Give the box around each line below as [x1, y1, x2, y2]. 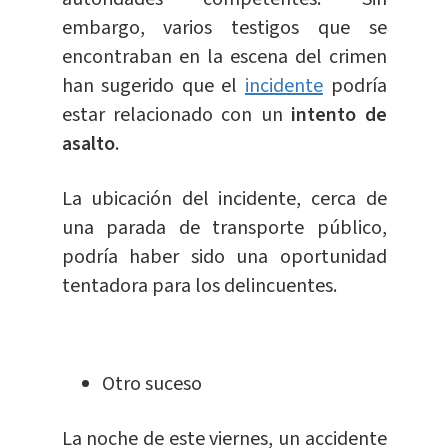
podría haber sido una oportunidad [61, 243, 387, 272]
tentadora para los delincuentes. [61, 272, 337, 301]
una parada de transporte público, [61, 214, 387, 243]
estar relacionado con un [61, 101, 292, 130]
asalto [61, 130, 115, 159]
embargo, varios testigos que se [61, 14, 387, 43]
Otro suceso [101, 370, 202, 399]
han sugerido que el [61, 72, 245, 101]
